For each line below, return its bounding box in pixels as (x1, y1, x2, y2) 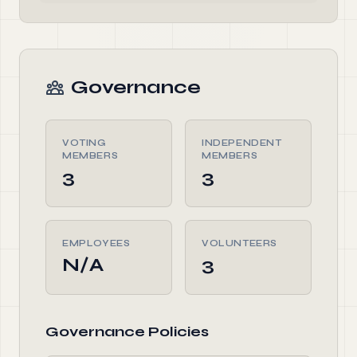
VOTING (62, 137, 106, 148)
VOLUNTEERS (202, 237, 277, 249)
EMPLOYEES (62, 237, 131, 249)
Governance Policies (45, 323, 209, 340)
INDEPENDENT (202, 137, 282, 148)
